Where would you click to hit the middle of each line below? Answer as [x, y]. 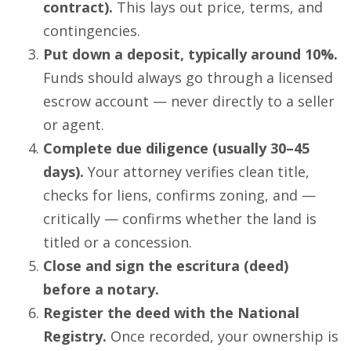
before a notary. [101, 289]
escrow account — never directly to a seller [189, 101]
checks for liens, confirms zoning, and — [179, 195]
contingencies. [92, 30]
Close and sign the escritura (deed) [166, 265]
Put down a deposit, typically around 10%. [190, 54]
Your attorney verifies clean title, [197, 171]
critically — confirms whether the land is [180, 218]
